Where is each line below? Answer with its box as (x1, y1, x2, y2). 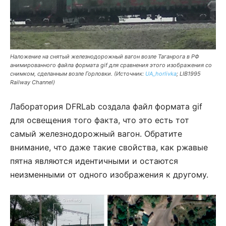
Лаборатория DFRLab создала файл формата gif (10, 101, 202, 112)
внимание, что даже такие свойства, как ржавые (10, 142, 208, 153)
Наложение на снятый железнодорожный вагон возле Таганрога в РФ (10, 53, 199, 61)
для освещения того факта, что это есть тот (10, 115, 189, 126)
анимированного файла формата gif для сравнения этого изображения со (10, 62, 212, 69)
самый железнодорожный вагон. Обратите (10, 129, 182, 139)
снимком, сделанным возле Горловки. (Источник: (10, 70, 145, 78)
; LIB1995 (177, 70, 201, 78)
